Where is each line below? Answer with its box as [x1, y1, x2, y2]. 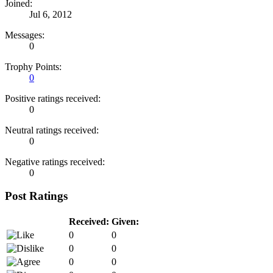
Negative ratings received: [5, 156, 105, 167]
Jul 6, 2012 [29, 9, 72, 19]
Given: [112, 216, 139, 227]
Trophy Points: [5, 61, 62, 72]
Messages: [5, 29, 44, 40]
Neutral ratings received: [5, 124, 99, 135]
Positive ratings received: [5, 93, 101, 104]
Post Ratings [5, 190, 68, 203]
